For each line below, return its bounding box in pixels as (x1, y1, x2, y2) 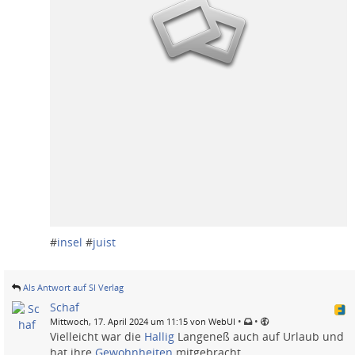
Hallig (144, 328, 174, 344)
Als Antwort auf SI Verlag (23, 281, 124, 293)
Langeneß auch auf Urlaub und (174, 328, 344, 344)
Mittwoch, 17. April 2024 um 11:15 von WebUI (50, 315, 235, 327)
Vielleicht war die (50, 328, 144, 344)
